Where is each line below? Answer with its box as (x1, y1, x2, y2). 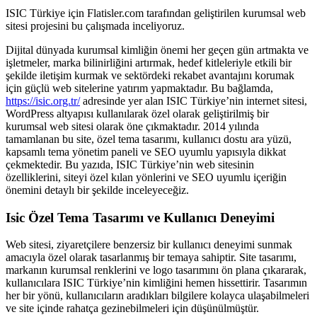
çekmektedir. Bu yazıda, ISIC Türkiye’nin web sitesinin (6, 158, 254, 171)
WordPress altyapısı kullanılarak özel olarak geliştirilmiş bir (6, 107, 269, 120)
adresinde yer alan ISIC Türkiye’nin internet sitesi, (80, 94, 307, 107)
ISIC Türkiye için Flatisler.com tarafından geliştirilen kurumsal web (6, 6, 306, 19)
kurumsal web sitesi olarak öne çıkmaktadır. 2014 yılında (6, 120, 259, 132)
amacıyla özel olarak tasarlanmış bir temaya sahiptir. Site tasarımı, (6, 251, 296, 264)
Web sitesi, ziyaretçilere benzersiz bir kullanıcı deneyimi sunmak (6, 238, 292, 251)
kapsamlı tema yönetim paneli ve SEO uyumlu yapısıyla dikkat (6, 145, 286, 158)
